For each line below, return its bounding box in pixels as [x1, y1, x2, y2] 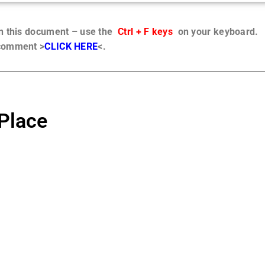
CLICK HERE [44, 41, 98, 53]
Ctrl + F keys [118, 26, 173, 37]
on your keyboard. [172, 26, 258, 37]
